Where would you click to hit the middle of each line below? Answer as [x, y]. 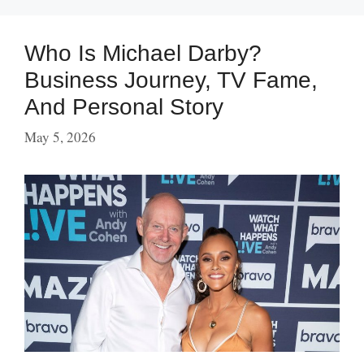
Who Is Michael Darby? [143, 53]
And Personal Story [124, 106]
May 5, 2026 [60, 137]
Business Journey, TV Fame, [171, 80]
